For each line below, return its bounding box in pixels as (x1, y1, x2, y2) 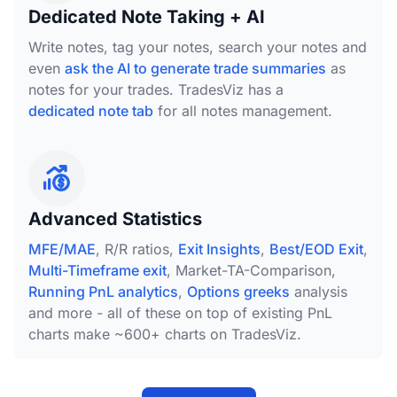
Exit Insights (178, 239, 261, 258)
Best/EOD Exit (269, 239, 363, 258)
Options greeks (187, 282, 290, 300)
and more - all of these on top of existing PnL (28, 303, 332, 322)
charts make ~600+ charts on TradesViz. (28, 324, 301, 343)
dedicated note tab (28, 101, 153, 120)
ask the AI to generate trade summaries (65, 58, 326, 77)
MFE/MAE (28, 239, 96, 258)
